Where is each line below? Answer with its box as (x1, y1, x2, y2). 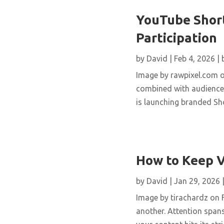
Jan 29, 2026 (174, 176, 220, 185)
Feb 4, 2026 (174, 53, 215, 63)
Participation (136, 30, 217, 45)
